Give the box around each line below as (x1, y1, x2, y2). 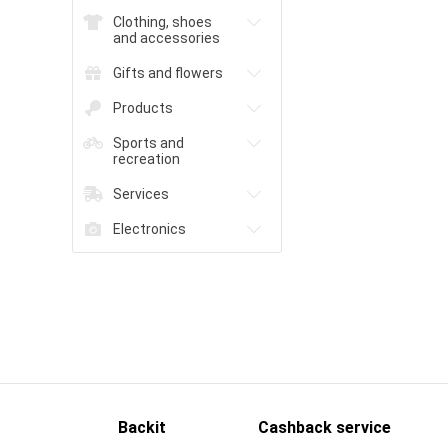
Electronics (113, 221, 186, 237)
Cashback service (258, 418, 391, 437)
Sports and (113, 135, 184, 151)
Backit (118, 418, 166, 437)
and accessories (113, 30, 220, 46)
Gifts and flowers (113, 65, 223, 81)
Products (113, 100, 173, 116)
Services (113, 186, 169, 202)
